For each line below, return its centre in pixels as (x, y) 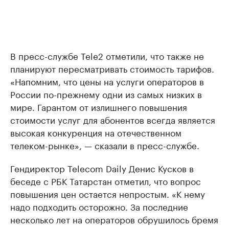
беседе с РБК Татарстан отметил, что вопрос (106, 181)
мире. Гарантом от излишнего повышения (99, 107)
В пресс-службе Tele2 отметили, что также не (107, 55)
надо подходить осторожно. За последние (99, 206)
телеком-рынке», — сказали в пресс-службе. (105, 145)
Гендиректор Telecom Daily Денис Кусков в (102, 168)
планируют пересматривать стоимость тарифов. (112, 68)
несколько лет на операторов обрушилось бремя (114, 219)
